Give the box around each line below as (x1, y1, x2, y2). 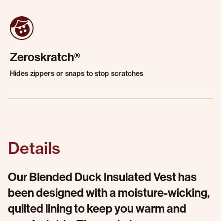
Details (8, 138, 60, 158)
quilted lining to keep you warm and (8, 201, 186, 216)
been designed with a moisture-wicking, (8, 185, 210, 200)
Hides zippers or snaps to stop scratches (10, 69, 143, 78)
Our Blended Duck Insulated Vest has (8, 169, 197, 184)
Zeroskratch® (10, 49, 80, 64)
